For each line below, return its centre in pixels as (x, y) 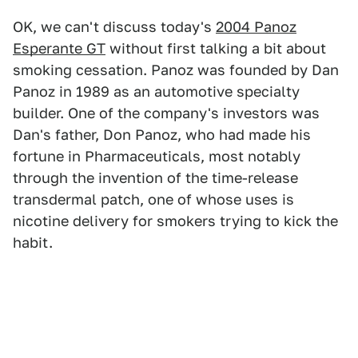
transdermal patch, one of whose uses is (153, 200)
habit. (33, 243)
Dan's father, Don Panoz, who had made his (162, 135)
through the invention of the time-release (155, 178)
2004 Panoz (256, 27)
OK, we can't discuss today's (114, 27)
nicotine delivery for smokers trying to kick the (175, 221)
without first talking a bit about (216, 49)
